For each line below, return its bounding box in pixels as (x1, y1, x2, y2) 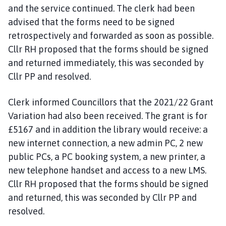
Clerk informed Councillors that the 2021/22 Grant (8, 96, 213, 107)
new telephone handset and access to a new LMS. (8, 164, 206, 176)
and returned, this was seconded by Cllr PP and (8, 192, 197, 203)
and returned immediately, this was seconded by (8, 57, 204, 68)
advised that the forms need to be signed (8, 16, 175, 27)
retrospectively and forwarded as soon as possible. (8, 30, 213, 41)
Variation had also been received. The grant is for (8, 110, 207, 121)
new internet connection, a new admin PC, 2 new (8, 137, 203, 148)
